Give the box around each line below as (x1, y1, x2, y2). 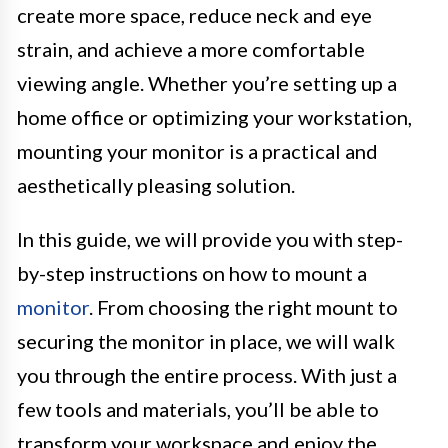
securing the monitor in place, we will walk (17, 329, 395, 354)
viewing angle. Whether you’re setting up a (17, 71, 397, 96)
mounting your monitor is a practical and (17, 139, 378, 164)
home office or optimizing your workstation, (17, 105, 412, 130)
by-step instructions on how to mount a (17, 261, 367, 286)
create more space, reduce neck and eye (17, 3, 372, 28)
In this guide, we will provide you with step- (17, 227, 403, 252)
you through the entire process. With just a (17, 363, 397, 388)
